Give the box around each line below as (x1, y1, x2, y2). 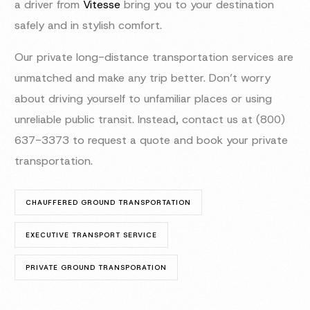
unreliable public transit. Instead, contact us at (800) (15, 112, 286, 127)
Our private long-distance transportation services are (15, 50, 294, 65)
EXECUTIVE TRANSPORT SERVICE (26, 230, 158, 240)
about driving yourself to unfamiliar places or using (15, 91, 273, 107)
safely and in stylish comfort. (15, 18, 163, 33)
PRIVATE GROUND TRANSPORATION (26, 263, 167, 273)
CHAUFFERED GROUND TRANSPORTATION (26, 198, 192, 208)
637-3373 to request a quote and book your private (15, 133, 289, 148)
